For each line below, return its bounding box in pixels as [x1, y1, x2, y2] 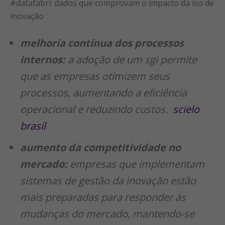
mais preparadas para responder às [20, 190, 186, 204]
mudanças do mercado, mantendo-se [20, 206, 194, 220]
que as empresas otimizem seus [20, 69, 170, 83]
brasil [20, 119, 46, 133]
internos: [20, 52, 65, 66]
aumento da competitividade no [20, 140, 181, 154]
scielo [173, 102, 199, 116]
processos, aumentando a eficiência [20, 85, 187, 99]
